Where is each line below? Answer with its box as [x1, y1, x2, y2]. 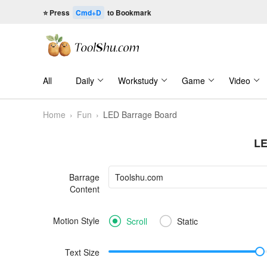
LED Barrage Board [103, 108, 177, 120]
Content [70, 183, 100, 195]
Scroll [126, 215, 147, 227]
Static [177, 215, 198, 227]
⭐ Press [43, 7, 72, 18]
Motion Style [53, 215, 100, 226]
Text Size [65, 246, 100, 258]
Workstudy [118, 74, 158, 86]
